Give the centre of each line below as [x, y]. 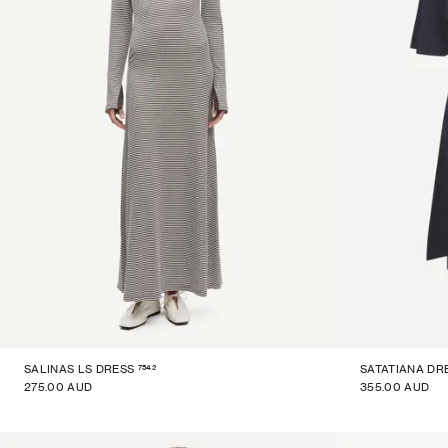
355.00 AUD [395, 387]
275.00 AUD [58, 387]
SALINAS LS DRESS [79, 369]
